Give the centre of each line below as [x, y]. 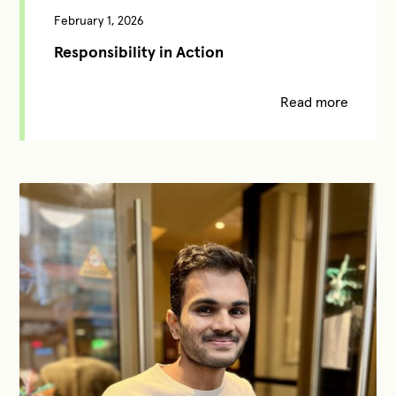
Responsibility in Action [138, 52]
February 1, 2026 [99, 21]
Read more [314, 102]
